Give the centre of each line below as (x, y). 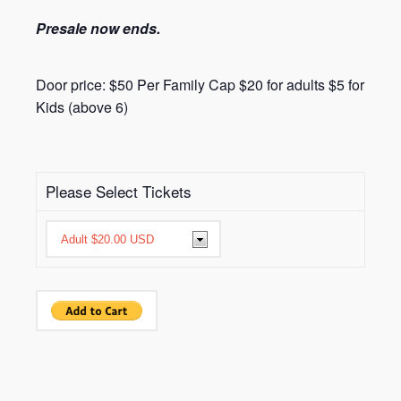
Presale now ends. (98, 29)
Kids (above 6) (82, 107)
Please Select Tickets (119, 192)
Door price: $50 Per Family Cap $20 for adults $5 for (200, 85)
